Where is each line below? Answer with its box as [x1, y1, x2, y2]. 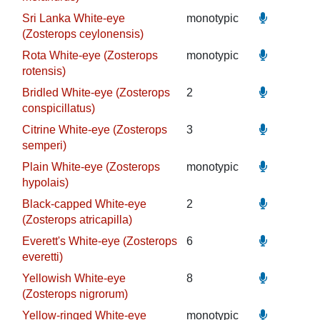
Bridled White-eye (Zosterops [21, 86, 170, 99]
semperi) [21, 139, 66, 151]
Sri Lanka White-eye [21, 12, 125, 24]
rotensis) [21, 65, 66, 77]
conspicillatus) [21, 102, 95, 114]
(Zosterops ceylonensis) [21, 28, 144, 40]
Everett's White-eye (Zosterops [21, 235, 177, 247]
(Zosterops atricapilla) [21, 214, 132, 226]
